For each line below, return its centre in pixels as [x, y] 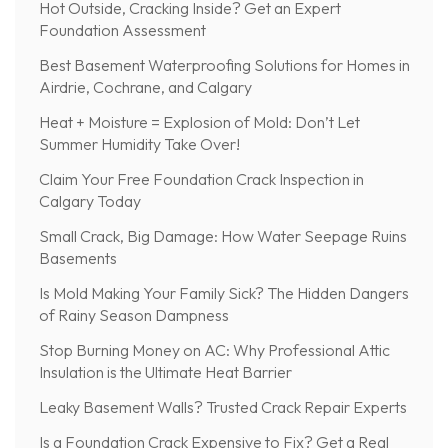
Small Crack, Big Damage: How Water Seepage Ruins [223, 235]
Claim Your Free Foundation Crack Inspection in [201, 178]
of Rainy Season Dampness [134, 314]
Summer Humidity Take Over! [139, 143]
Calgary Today [90, 200]
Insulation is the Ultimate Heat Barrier [165, 371]
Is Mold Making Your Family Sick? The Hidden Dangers [224, 292]
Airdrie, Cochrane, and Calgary [145, 86]
